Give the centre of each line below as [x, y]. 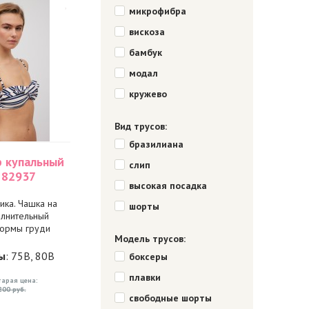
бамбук [145, 52]
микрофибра [157, 11]
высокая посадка [168, 186]
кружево [148, 94]
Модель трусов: [150, 239]
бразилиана [156, 144]
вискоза [147, 32]
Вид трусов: [140, 126]
